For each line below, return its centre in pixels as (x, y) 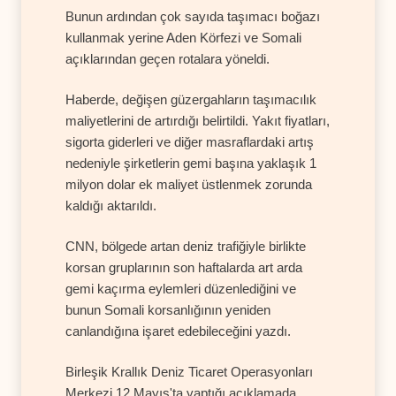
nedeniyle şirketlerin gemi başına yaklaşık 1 (191, 163)
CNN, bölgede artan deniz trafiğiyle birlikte (186, 246)
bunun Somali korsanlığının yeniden (168, 309)
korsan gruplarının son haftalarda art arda (184, 267)
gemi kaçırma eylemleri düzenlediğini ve (181, 288)
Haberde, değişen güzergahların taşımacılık (191, 99)
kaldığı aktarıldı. (111, 205)
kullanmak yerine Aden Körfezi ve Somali (183, 37)
